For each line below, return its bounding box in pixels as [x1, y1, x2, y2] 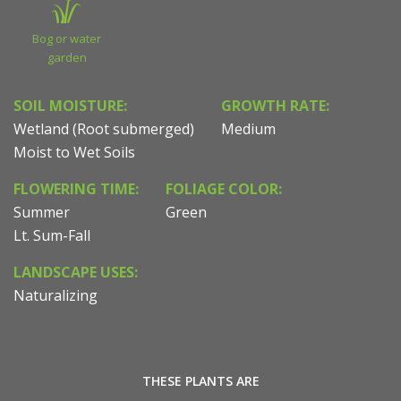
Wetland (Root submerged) [13, 119, 194, 140]
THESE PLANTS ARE [141, 372, 260, 390]
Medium [221, 119, 276, 140]
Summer [13, 202, 70, 223]
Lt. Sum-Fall [13, 226, 90, 246]
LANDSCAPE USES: [13, 262, 138, 283]
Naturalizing [13, 286, 98, 306]
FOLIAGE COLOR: [166, 179, 282, 200]
